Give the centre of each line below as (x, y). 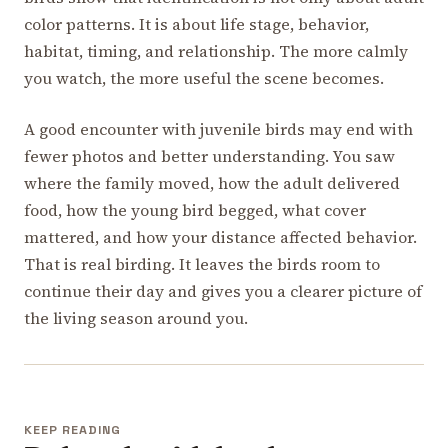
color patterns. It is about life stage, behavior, (196, 23)
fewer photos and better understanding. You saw (209, 155)
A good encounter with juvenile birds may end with (218, 128)
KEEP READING (72, 429)
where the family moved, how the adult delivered (212, 182)
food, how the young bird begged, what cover (195, 209)
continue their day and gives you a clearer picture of (223, 290)
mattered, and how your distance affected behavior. (220, 236)
